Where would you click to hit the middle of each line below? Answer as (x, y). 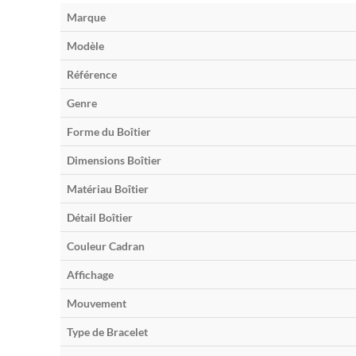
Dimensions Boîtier (114, 161)
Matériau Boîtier (108, 189)
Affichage (90, 275)
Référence (92, 75)
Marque (86, 17)
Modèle (85, 46)
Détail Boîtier (100, 218)
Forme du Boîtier (109, 132)
